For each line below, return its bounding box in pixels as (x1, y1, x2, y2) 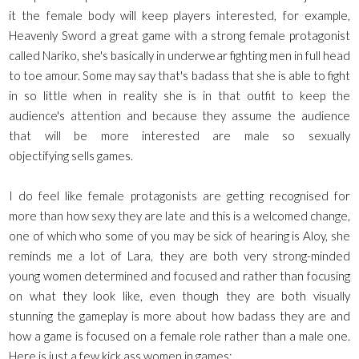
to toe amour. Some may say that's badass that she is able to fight (9, 68, 350, 83)
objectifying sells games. (9, 148, 134, 163)
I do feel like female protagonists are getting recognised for (9, 188, 350, 204)
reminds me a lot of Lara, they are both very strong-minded (9, 248, 350, 264)
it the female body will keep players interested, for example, (9, 8, 350, 23)
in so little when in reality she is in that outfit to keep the (9, 88, 350, 103)
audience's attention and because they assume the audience (9, 108, 350, 123)
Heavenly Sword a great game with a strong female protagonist (9, 28, 350, 43)
